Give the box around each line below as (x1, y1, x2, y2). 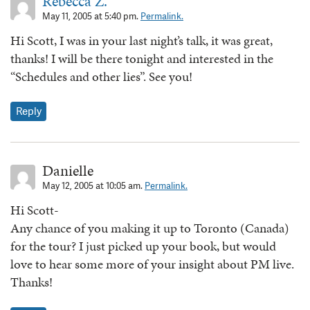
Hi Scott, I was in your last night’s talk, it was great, (10, 31, 273, 51)
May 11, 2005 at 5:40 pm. (42, 10, 140, 23)
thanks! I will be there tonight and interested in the (10, 49, 273, 69)
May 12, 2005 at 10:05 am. (42, 179, 145, 192)
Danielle (42, 159, 93, 181)
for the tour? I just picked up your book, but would (10, 236, 276, 255)
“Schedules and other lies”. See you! (10, 67, 192, 86)
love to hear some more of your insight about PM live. (10, 254, 294, 273)
